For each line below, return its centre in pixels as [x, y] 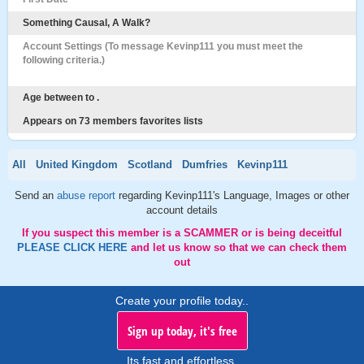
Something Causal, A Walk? [87, 23]
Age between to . [61, 97]
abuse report [88, 195]
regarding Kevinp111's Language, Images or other [234, 195]
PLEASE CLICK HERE [74, 247]
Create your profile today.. [182, 301]
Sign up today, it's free [182, 331]
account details [182, 210]
